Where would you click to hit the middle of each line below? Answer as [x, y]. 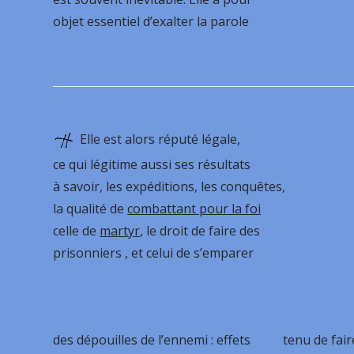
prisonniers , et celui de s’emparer [154, 253]
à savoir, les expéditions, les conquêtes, [169, 186]
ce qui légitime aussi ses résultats [152, 164]
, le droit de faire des [200, 231]
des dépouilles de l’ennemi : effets [152, 339]
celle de [77, 231]
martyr [120, 231]
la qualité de [90, 209]
